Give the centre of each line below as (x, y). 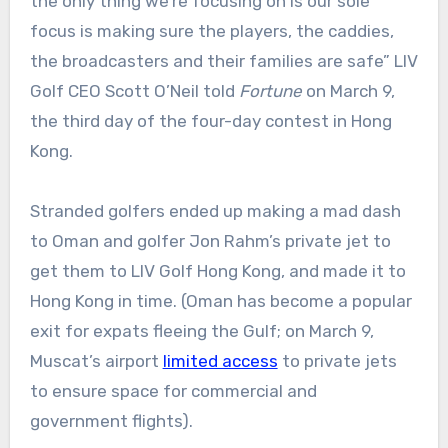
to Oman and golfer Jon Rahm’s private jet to (210, 241)
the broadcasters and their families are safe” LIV (223, 61)
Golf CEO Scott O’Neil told (134, 91)
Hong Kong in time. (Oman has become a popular (220, 301)
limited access (220, 361)
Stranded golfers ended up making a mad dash (215, 211)
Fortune (272, 91)
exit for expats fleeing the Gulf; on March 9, (201, 331)
